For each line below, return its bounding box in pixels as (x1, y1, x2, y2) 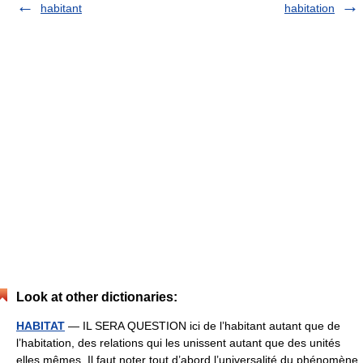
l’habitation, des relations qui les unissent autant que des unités (16, 336, 340, 349)
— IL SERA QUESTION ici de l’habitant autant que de (65, 319, 340, 332)
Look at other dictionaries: (16, 290, 177, 304)
